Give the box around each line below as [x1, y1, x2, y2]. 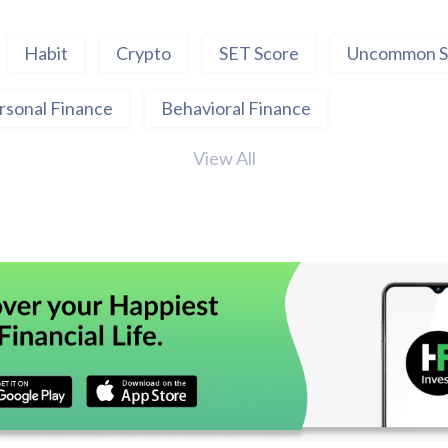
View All [192, 147, 256, 169]
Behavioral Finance [161, 97, 311, 119]
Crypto [116, 42, 171, 64]
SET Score [219, 42, 299, 64]
